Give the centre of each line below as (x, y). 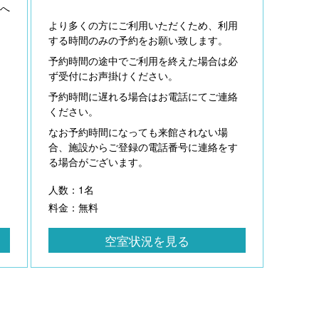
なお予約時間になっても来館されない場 (138, 131)
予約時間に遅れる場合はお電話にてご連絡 (143, 96)
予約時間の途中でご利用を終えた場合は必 (143, 60)
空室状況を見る (147, 240)
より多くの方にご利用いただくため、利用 (143, 25)
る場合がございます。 (98, 161)
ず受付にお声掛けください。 (113, 75)
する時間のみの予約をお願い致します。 (138, 40)
